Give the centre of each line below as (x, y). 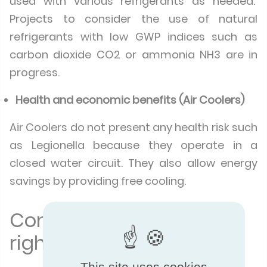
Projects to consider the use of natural (133, 19)
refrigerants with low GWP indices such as (133, 37)
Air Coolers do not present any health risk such (133, 127)
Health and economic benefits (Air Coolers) (130, 100)
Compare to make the (113, 220)
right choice (65, 243)
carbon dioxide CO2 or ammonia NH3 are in (133, 55)
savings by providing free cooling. (98, 181)
